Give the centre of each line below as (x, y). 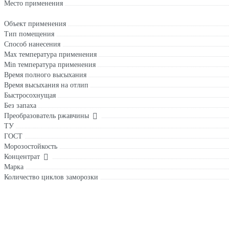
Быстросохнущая (30, 96)
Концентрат (22, 157)
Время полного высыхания (45, 75)
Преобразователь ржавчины (47, 116)
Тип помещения (29, 34)
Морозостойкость (31, 147)
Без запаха (20, 106)
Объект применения (35, 24)
